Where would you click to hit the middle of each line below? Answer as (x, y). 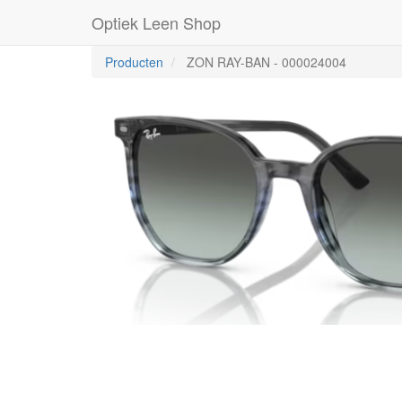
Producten (134, 62)
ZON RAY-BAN (228, 62)
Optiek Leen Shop (156, 22)
